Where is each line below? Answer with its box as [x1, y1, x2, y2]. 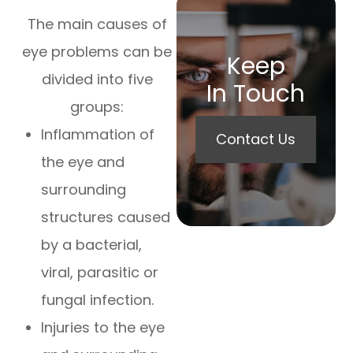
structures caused [41, 207, 171, 228]
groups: [70, 97, 124, 117]
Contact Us [216, 129, 296, 149]
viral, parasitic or [41, 262, 159, 283]
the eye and [41, 152, 125, 173]
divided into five [41, 69, 153, 90]
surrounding [41, 180, 127, 200]
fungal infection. [41, 290, 154, 310]
